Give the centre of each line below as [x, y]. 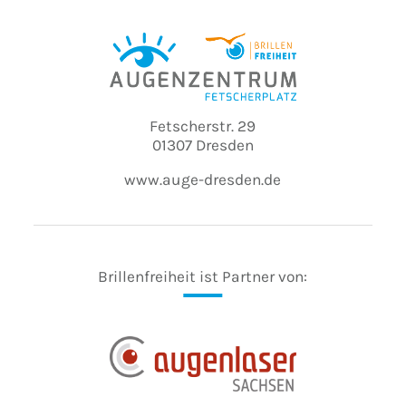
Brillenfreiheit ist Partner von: [203, 276]
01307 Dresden [203, 145]
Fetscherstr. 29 [203, 126]
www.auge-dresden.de [203, 179]
